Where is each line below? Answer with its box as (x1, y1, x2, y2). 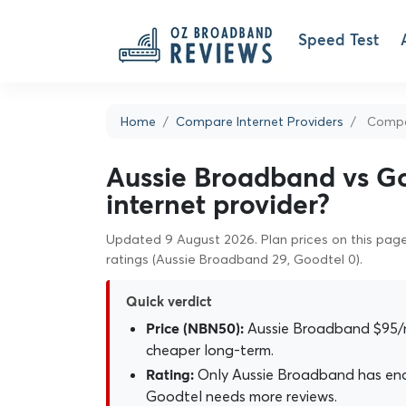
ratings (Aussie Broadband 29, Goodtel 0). (106, 251, 362, 267)
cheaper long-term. (146, 341, 274, 359)
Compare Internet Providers (176, 113, 343, 130)
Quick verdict (126, 295, 212, 309)
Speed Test (298, 34, 379, 49)
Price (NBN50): (146, 322, 244, 336)
